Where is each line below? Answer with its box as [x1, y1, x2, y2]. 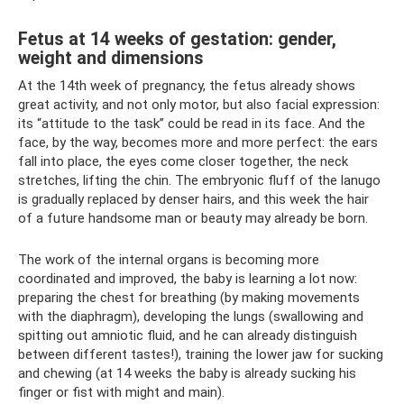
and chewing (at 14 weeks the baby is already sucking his [18, 365, 356, 381]
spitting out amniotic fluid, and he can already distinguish [18, 327, 357, 344]
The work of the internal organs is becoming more [18, 252, 319, 268]
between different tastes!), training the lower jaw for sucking [18, 346, 383, 363]
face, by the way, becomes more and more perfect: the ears [18, 134, 378, 151]
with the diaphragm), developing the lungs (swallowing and [18, 308, 363, 325]
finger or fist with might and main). [18, 384, 225, 400]
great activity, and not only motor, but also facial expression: [18, 96, 380, 113]
